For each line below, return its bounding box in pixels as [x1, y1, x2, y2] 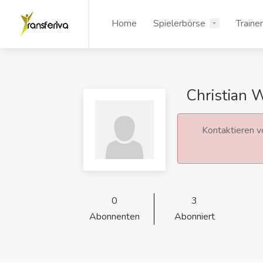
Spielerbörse [153, 17, 206, 30]
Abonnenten [89, 210, 140, 223]
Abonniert [174, 210, 215, 223]
